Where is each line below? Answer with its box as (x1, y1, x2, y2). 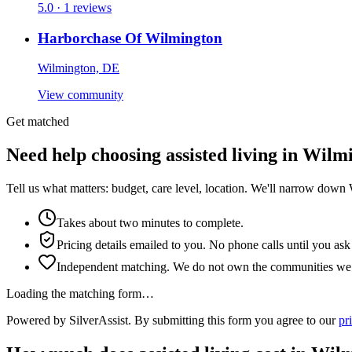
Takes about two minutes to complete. (57, 216, 244, 230)
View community (38, 88, 123, 102)
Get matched (6, 115, 69, 129)
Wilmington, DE (38, 61, 119, 75)
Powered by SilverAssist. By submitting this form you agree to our (6, 313, 335, 328)
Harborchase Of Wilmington (38, 29, 222, 46)
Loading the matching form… (6, 287, 154, 301)
